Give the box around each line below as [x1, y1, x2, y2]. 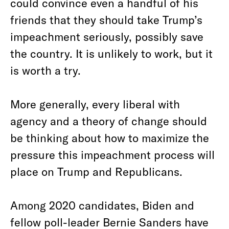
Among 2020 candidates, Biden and [10, 198, 194, 212]
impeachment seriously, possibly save [10, 30, 203, 43]
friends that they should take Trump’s [10, 13, 202, 26]
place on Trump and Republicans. [10, 165, 182, 178]
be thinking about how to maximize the [10, 131, 209, 144]
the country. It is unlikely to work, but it [10, 47, 213, 60]
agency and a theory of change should [10, 114, 207, 127]
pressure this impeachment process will [10, 148, 215, 161]
